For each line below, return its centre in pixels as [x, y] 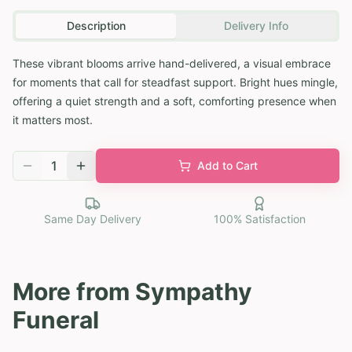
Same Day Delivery [93, 218]
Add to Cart [227, 165]
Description [96, 25]
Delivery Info [256, 25]
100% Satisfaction [259, 218]
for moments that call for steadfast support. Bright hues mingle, [175, 82]
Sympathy [194, 291]
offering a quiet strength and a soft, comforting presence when [174, 101]
